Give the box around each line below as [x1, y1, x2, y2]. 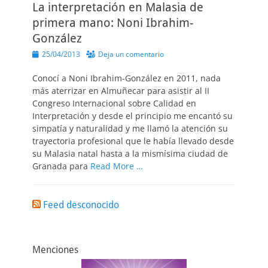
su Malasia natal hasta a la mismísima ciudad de [32, 148, 228, 159]
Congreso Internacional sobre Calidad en [32, 98, 196, 109]
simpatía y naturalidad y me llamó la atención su [32, 123, 228, 134]
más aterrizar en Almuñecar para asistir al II [32, 85, 209, 96]
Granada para [32, 160, 90, 172]
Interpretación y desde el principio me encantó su [32, 110, 233, 121]
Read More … [90, 160, 143, 172]
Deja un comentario [98, 49, 164, 59]
